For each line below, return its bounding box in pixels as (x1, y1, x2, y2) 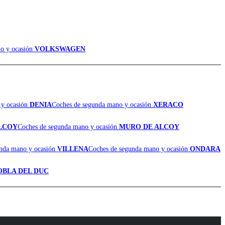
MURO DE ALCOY (119, 123, 179, 131)
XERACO (153, 100, 183, 108)
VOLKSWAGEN (35, 45, 85, 53)
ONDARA (190, 145, 220, 153)
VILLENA (57, 145, 88, 153)
